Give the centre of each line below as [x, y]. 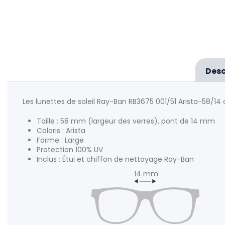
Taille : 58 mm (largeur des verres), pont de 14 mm [126, 121]
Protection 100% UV [70, 149]
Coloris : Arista [61, 130]
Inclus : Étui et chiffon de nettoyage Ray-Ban [115, 159]
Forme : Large [60, 140]
